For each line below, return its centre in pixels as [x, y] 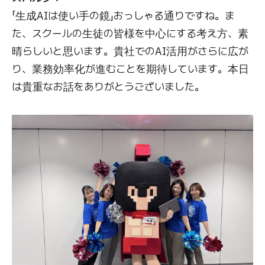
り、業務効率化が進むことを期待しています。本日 [130, 69]
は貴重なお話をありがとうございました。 [108, 86]
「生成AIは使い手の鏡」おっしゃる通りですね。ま [123, 15]
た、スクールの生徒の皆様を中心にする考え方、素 [130, 33]
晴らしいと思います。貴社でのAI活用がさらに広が [130, 51]
